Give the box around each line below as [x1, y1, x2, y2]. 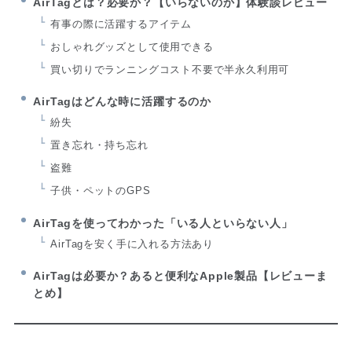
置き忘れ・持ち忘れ [50, 140, 148, 152]
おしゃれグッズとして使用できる [50, 41, 214, 53]
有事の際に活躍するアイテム [50, 18, 192, 30]
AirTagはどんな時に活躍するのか [33, 94, 211, 108]
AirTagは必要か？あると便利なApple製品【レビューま [33, 269, 328, 282]
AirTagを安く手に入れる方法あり [50, 238, 214, 250]
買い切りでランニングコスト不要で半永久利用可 [50, 64, 290, 75]
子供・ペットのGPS [50, 185, 151, 197]
